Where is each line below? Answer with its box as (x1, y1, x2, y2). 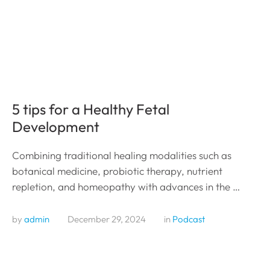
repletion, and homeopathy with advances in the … (12, 180, 240, 193)
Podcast (172, 213, 205, 225)
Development (12, 117, 99, 136)
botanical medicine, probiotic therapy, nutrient (12, 164, 222, 177)
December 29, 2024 (67, 213, 146, 225)
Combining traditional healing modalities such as (12, 148, 231, 162)
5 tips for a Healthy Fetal (12, 99, 169, 118)
